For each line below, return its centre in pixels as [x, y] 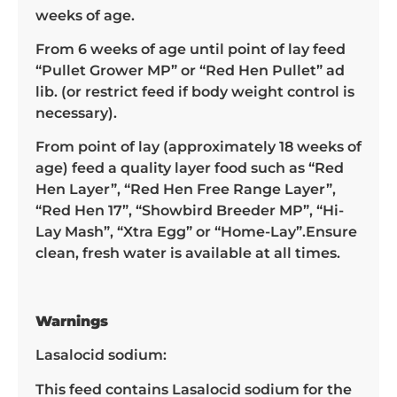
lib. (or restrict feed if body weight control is [195, 91]
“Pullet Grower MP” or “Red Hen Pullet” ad [190, 70]
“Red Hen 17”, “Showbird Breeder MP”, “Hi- [190, 211]
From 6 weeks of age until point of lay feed [191, 49]
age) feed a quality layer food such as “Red [190, 168]
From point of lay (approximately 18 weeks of [198, 147]
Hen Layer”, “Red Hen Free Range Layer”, [186, 190]
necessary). [76, 113]
